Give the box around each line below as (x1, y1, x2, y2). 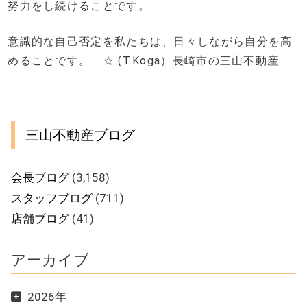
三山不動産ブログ (25, 127, 136, 144)
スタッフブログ (11, 191, 93, 206)
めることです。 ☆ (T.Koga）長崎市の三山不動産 (8, 54, 280, 68)
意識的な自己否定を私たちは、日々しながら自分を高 (8, 35, 293, 49)
